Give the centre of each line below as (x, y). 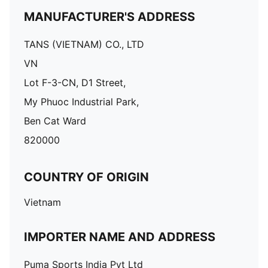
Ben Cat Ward (55, 121)
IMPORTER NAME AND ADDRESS (120, 237)
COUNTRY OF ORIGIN (86, 177)
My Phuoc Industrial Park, (81, 102)
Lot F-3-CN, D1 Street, (75, 83)
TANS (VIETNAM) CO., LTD (84, 44)
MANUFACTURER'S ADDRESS (109, 17)
